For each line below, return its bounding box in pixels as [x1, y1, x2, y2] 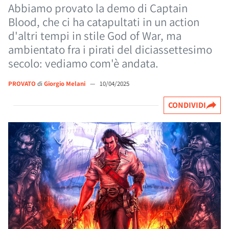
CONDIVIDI [168, 100, 206, 110]
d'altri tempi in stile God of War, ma [8, 28, 181, 43]
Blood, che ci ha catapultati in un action [8, 14, 199, 30]
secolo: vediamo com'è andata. [8, 56, 158, 71]
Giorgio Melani [44, 79, 87, 88]
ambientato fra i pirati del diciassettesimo [8, 42, 212, 57]
